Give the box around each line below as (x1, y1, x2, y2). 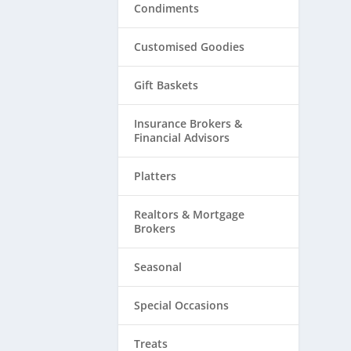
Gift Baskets (133, 77, 198, 92)
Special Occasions (133, 297, 229, 313)
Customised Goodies (133, 38, 244, 54)
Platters (133, 168, 176, 183)
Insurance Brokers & (133, 115, 242, 131)
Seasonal (133, 259, 182, 274)
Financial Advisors (133, 129, 230, 145)
